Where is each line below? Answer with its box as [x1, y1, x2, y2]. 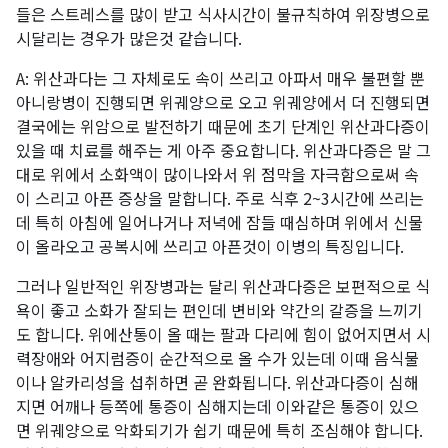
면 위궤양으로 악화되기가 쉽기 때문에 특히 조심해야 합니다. [16, 418, 423, 443]
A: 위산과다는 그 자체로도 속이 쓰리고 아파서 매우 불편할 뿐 [16, 66, 425, 91]
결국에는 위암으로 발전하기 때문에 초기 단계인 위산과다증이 [16, 114, 430, 139]
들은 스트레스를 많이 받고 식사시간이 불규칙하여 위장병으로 [16, 2, 430, 27]
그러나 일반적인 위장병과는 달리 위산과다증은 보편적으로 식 [16, 274, 430, 299]
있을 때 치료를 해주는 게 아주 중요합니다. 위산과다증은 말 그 [16, 138, 431, 163]
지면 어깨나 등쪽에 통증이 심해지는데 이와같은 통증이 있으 [16, 394, 419, 419]
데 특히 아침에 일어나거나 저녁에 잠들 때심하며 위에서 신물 [16, 210, 423, 235]
